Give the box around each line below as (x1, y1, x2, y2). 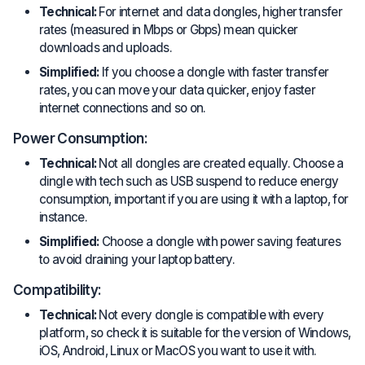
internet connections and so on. (39, 100, 206, 117)
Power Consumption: (13, 130, 147, 147)
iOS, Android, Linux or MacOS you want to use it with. (39, 342, 317, 358)
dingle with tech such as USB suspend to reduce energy (39, 174, 339, 190)
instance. (39, 209, 87, 226)
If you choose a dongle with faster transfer (99, 64, 329, 81)
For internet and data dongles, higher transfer (96, 4, 343, 20)
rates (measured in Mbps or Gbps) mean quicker (39, 22, 298, 38)
